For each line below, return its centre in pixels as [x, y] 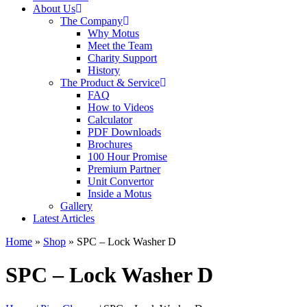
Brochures [110, 144]
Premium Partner [124, 169]
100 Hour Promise [127, 156]
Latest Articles [64, 218]
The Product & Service [110, 82]
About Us [54, 8]
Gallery [76, 206]
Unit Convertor [121, 181]
